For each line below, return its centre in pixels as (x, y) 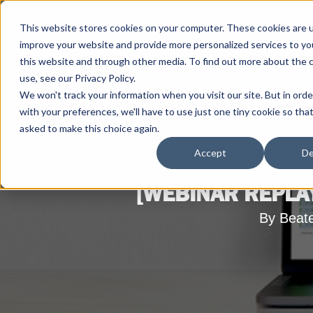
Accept (210, 153)
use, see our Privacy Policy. (78, 78)
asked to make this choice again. (89, 128)
